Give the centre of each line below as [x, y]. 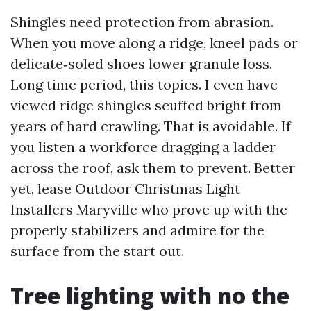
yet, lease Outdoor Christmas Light [125, 188]
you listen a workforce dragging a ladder [143, 147]
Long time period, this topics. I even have [144, 84]
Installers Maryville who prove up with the [149, 209]
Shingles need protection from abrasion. [142, 22]
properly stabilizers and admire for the [137, 230]
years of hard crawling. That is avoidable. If [151, 126]
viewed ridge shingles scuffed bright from [146, 105]
